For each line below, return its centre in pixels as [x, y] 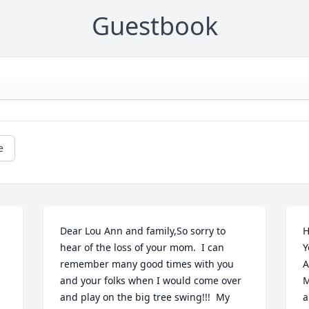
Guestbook [154, 26]
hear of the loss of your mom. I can [142, 248]
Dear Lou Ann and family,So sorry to [143, 231]
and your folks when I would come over [151, 281]
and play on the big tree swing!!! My [145, 297]
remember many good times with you [147, 264]
